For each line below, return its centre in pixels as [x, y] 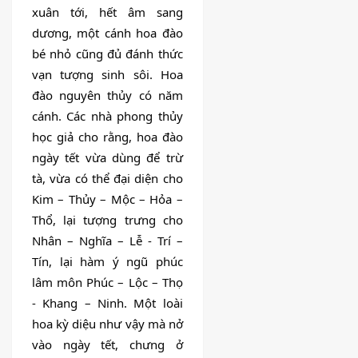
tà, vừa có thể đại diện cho [107, 178]
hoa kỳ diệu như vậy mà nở [107, 323]
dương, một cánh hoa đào [107, 32]
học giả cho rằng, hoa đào [107, 136]
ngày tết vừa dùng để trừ [107, 157]
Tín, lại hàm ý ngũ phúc [107, 261]
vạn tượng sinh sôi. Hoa [107, 74]
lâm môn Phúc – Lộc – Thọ [107, 282]
